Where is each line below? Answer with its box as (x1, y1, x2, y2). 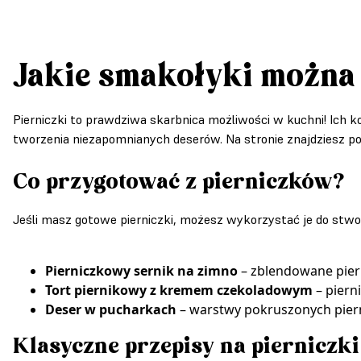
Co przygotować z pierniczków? (13, 168, 344, 196)
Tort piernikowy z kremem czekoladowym (45, 280, 313, 299)
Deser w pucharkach (45, 300, 176, 318)
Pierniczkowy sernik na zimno (45, 261, 238, 280)
